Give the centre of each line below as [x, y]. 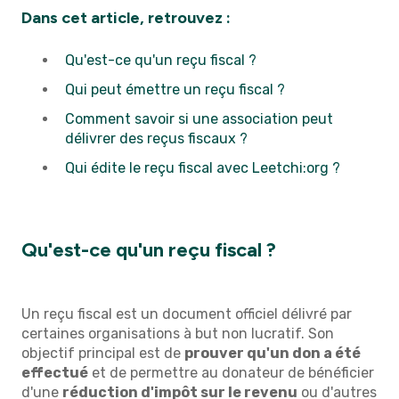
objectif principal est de [103, 353]
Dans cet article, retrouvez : [126, 18]
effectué [55, 372]
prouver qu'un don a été [273, 353]
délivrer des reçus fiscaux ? [156, 139]
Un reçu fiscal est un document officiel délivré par [187, 313]
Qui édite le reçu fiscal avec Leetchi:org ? [203, 168]
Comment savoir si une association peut [199, 119]
